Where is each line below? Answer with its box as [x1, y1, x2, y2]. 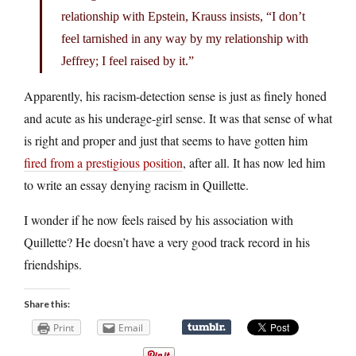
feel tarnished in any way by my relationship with [61, 31, 308, 45]
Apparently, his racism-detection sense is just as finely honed [24, 87, 327, 104]
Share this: [24, 297, 70, 310]
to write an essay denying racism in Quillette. [24, 176, 249, 193]
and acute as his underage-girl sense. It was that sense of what [24, 109, 332, 126]
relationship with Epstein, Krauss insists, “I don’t [61, 9, 305, 23]
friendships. [24, 255, 82, 273]
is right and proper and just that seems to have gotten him [24, 131, 308, 149]
